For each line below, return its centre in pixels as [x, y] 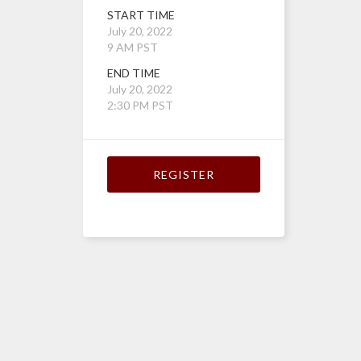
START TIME [141, 15]
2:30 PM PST [140, 105]
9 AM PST [133, 47]
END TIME [134, 73]
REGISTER [184, 174]
